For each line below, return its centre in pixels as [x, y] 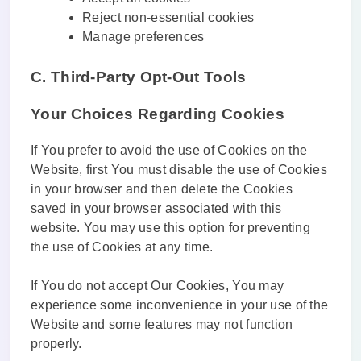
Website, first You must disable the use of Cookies [179, 170]
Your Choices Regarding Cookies [158, 114]
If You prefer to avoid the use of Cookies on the [169, 151]
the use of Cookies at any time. [122, 247]
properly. [56, 344]
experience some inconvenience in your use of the [180, 305]
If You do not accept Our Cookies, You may [158, 286]
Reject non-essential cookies [168, 17]
